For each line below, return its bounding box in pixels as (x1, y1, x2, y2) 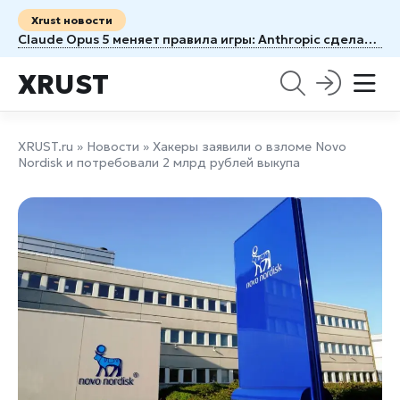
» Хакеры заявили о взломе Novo (139, 138, 346, 154)
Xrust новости (31, 13, 112, 27)
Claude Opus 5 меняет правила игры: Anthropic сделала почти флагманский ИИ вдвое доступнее (364, 31, 377, 47)
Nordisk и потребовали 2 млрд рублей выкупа (18, 154, 300, 171)
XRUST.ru (18, 138, 73, 154)
